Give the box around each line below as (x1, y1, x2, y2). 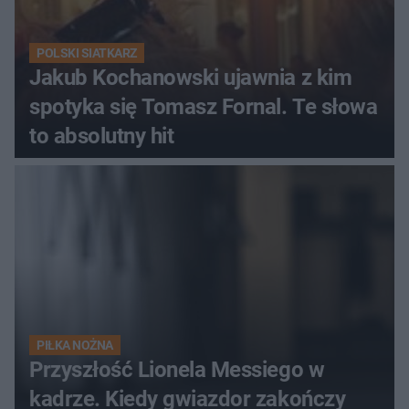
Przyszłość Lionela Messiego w (29, 357, 325, 383)
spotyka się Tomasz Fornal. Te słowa (29, 94, 378, 121)
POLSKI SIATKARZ (37, 46, 137, 61)
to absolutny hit (29, 123, 174, 150)
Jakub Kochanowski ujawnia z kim (29, 65, 352, 91)
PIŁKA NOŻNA (37, 338, 113, 353)
